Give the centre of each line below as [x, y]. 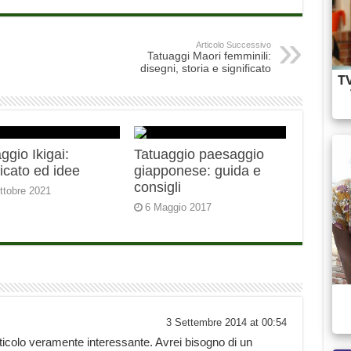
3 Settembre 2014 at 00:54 [226, 323]
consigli [158, 188]
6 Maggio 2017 [179, 208]
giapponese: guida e [198, 171]
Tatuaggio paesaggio [199, 155]
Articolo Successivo [233, 45]
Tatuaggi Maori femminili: [209, 56]
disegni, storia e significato [205, 69]
